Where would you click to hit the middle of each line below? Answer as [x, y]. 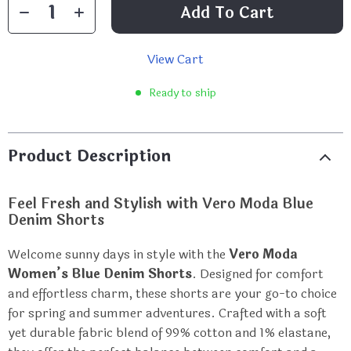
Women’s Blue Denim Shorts [100, 274]
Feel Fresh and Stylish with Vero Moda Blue [161, 204]
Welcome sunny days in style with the [118, 254]
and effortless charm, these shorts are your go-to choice [172, 293]
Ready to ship [182, 93]
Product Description [89, 156]
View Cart [175, 59]
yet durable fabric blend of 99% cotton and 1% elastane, [169, 333]
